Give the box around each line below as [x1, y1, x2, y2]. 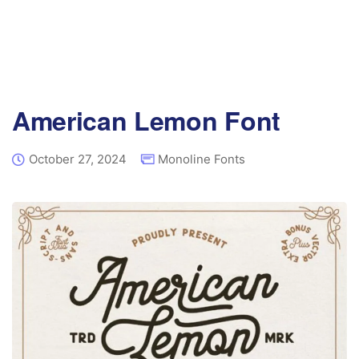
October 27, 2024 [29, 151, 127, 167]
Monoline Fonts [158, 151, 245, 167]
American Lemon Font [12, 102, 280, 139]
